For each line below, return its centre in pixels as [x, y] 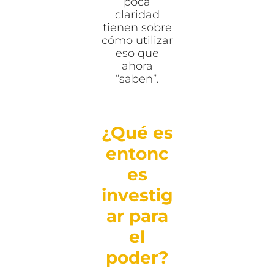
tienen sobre [137, 27]
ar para [137, 216]
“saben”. [137, 79]
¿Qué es [137, 133]
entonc [137, 154]
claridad [137, 14]
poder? [137, 257]
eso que [137, 53]
